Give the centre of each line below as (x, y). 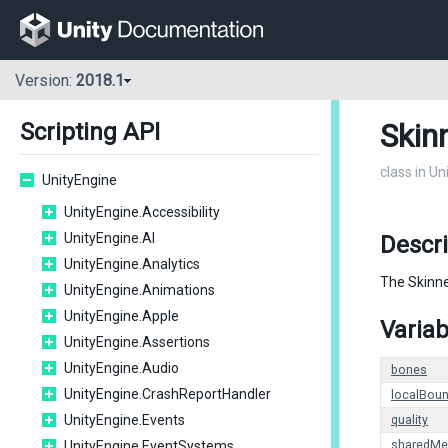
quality (409, 420)
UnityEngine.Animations (139, 290)
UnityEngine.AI (109, 238)
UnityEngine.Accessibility (142, 212)
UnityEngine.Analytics (132, 264)
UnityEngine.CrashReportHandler (167, 394)
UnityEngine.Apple (121, 316)
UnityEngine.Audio (121, 368)
